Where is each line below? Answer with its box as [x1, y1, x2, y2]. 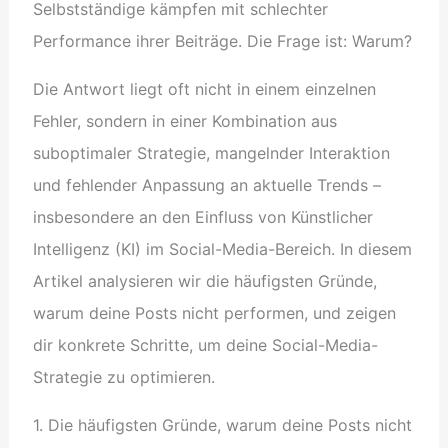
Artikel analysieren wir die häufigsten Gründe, [32, 270, 377, 291]
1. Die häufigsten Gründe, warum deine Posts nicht [32, 414, 412, 435]
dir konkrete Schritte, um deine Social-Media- [32, 334, 378, 355]
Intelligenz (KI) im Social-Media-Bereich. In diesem [32, 238, 412, 259]
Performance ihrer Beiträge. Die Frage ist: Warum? [32, 30, 412, 51]
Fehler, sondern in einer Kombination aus [32, 110, 337, 131]
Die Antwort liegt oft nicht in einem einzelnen [32, 78, 376, 99]
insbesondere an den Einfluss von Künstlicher [32, 206, 373, 227]
